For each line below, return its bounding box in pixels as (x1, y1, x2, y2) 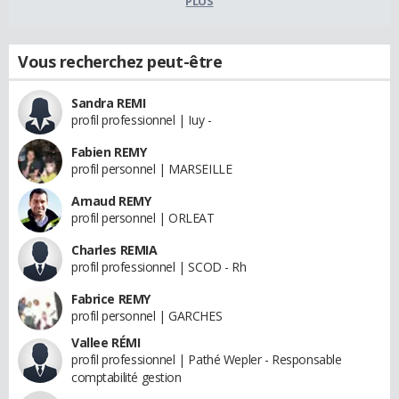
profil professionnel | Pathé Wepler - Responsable (71, 350, 342, 368)
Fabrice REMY (71, 289, 151, 307)
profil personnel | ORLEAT (71, 208, 215, 226)
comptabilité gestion (71, 368, 182, 386)
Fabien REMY (71, 142, 147, 160)
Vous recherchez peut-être (18, 50, 223, 72)
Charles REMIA (71, 240, 158, 258)
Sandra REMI (71, 94, 146, 111)
